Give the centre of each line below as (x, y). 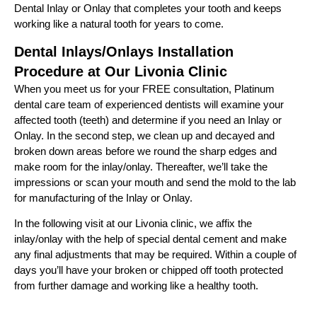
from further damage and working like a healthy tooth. (136, 286)
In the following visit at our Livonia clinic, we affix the (133, 224)
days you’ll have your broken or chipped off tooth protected (149, 270)
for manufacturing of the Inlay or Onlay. (103, 197)
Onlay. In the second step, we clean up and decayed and (144, 135)
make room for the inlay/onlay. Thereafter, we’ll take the (141, 166)
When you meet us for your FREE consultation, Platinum (144, 88)
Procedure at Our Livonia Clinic (121, 71)
